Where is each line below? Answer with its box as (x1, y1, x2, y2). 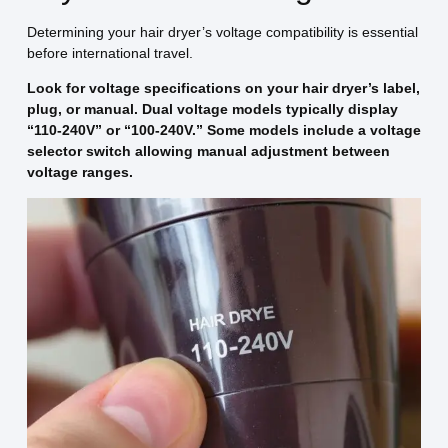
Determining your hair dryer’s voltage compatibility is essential (26, 24, 418, 41)
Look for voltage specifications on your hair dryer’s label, (26, 80, 420, 97)
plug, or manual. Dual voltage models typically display (26, 101, 398, 118)
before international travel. (26, 45, 193, 62)
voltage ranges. (26, 164, 133, 181)
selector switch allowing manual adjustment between (26, 143, 390, 160)
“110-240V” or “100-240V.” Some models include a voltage (26, 122, 421, 139)
